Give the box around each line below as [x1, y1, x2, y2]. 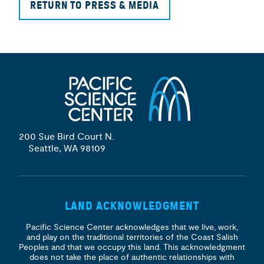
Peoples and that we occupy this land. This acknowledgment [19, 242, 245, 252]
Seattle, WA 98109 [28, 142, 105, 154]
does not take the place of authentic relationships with [29, 252, 235, 262]
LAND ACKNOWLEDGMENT [65, 199, 199, 213]
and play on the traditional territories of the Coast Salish [26, 232, 238, 242]
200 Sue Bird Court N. [19, 130, 114, 143]
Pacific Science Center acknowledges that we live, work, [26, 222, 238, 232]
